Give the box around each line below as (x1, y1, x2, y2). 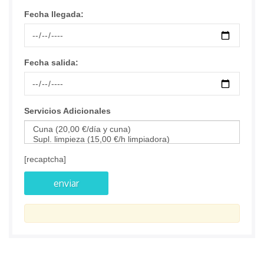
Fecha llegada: (24, 9, 84, 19)
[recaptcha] (24, 154, 66, 164)
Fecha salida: (24, 58, 78, 68)
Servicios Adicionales (24, 106, 111, 116)
